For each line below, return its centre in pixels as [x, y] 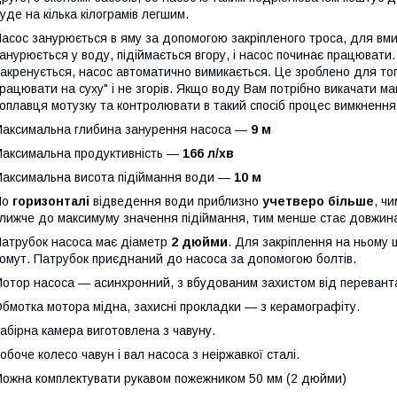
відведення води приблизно [176, 201]
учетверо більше [318, 201]
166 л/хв [208, 153]
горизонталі [51, 201]
